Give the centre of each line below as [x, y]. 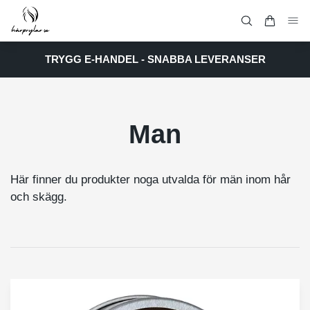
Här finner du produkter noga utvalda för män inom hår [151, 180]
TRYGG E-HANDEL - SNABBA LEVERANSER [155, 59]
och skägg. [39, 197]
